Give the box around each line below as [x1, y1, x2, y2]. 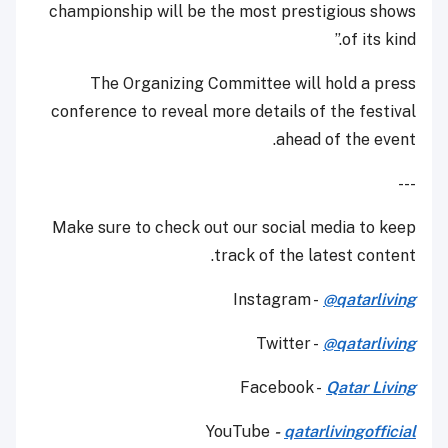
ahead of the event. [276, 130, 416, 150]
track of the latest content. [214, 246, 416, 266]
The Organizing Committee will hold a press [90, 74, 416, 94]
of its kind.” [342, 30, 416, 50]
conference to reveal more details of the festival [51, 102, 416, 122]
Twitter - [256, 334, 323, 354]
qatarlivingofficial [284, 422, 416, 442]
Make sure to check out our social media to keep [52, 218, 416, 238]
